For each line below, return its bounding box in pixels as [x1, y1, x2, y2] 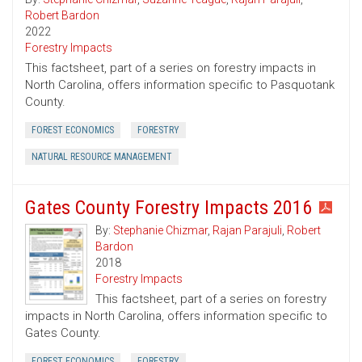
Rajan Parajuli [213, 224, 282, 238]
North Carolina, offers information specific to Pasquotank [25, 78, 335, 93]
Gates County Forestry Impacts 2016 [25, 196, 312, 220]
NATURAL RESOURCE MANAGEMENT [32, 151, 172, 163]
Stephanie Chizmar [113, 224, 208, 238]
